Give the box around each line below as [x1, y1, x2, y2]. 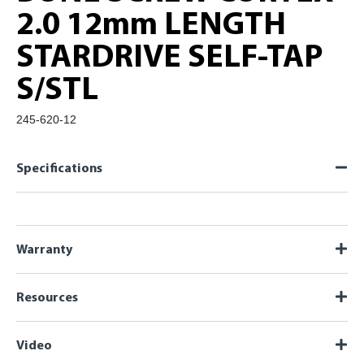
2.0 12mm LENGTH [16, 9, 286, 42]
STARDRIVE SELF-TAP [16, 41, 323, 75]
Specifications [16, 162, 102, 175]
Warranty [16, 243, 72, 257]
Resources [16, 291, 78, 305]
